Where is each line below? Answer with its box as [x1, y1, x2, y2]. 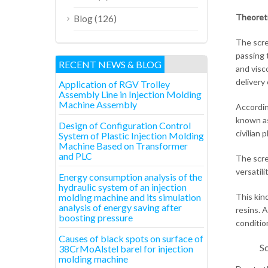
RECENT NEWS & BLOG [59, 59, 162, 70]
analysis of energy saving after [59, 202, 182, 213]
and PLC [59, 150, 92, 162]
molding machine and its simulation [59, 191, 201, 203]
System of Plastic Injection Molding [59, 130, 204, 141]
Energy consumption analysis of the [59, 171, 202, 182]
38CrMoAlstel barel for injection [59, 243, 193, 254]
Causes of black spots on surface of [59, 233, 203, 244]
